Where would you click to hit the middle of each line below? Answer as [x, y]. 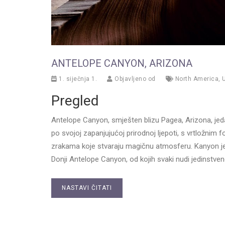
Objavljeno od [134, 79]
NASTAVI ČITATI [87, 188]
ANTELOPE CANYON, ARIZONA [122, 64]
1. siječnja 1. [77, 79]
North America [197, 79]
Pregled [75, 101]
